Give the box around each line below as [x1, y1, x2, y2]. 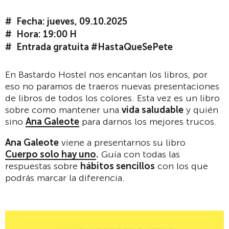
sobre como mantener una [5, 104, 122, 116]
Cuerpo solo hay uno [5, 149, 96, 160]
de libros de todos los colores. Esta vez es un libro [5, 93, 220, 104]
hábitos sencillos [80, 161, 155, 172]
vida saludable [122, 104, 184, 116]
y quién [184, 104, 218, 116]
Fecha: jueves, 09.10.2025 [16, 16, 127, 27]
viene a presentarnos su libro [59, 137, 186, 148]
